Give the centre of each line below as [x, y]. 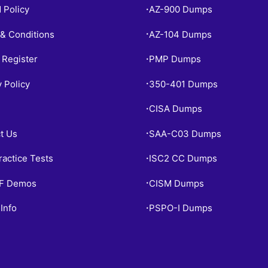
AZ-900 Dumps [181, 9]
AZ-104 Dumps [180, 34]
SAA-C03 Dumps [185, 133]
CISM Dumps [176, 183]
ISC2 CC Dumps [183, 158]
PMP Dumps [175, 59]
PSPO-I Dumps [181, 208]
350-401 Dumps [183, 84]
